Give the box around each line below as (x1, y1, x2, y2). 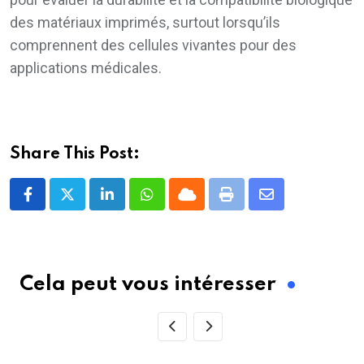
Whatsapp (145, 195, 211, 213)
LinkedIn (106, 195, 161, 213)
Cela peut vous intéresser (19, 274, 275, 295)
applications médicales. (10, 58, 162, 76)
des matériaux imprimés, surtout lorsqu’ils (10, 13, 280, 31)
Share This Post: (10, 145, 140, 162)
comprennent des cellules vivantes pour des (10, 36, 297, 54)
